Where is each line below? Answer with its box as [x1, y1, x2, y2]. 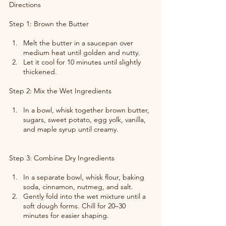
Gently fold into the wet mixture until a [23, 192, 148, 201]
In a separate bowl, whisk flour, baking [23, 173, 146, 182]
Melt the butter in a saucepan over [23, 38, 135, 47]
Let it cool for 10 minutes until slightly [23, 58, 143, 67]
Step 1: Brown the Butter [9, 19, 89, 28]
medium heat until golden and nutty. [23, 48, 140, 57]
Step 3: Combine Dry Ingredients [9, 153, 115, 162]
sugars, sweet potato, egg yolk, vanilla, [23, 115, 148, 124]
